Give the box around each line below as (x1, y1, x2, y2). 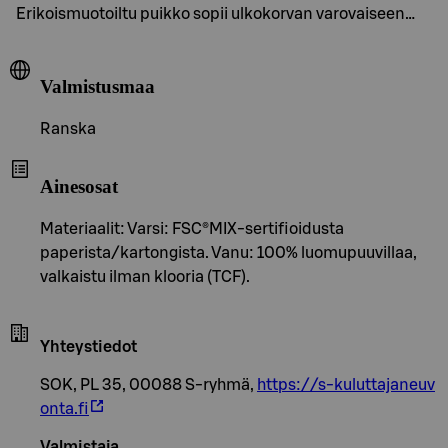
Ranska (40, 121, 96, 138)
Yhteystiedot (40, 338, 137, 355)
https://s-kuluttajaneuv (257, 376, 435, 393)
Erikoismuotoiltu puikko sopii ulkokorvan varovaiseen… (16, 5, 415, 22)
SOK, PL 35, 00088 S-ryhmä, (40, 376, 257, 393)
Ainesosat (40, 175, 118, 197)
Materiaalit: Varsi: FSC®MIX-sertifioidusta (40, 220, 344, 237)
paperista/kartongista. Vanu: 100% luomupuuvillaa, (40, 244, 417, 261)
